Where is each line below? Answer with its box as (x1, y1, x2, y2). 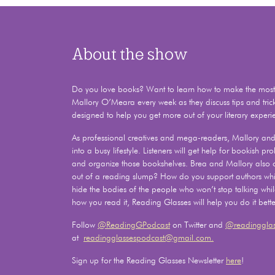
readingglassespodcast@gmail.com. (83, 233, 214, 242)
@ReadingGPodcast (98, 220, 170, 230)
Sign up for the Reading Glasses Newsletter (72, 256, 226, 265)
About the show (72, 44, 188, 63)
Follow (72, 220, 98, 230)
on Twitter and (170, 220, 225, 230)
